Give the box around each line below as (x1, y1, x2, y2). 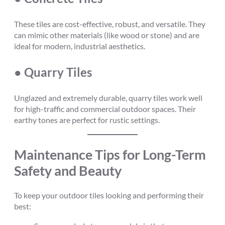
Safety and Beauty (14, 162, 122, 179)
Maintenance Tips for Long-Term (14, 146, 206, 163)
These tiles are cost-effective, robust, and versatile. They (14, 19, 205, 29)
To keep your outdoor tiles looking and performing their (14, 190, 204, 200)
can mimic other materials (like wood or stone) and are (14, 30, 199, 40)
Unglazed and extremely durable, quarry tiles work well (14, 93, 202, 103)
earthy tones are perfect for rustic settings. (14, 115, 160, 125)
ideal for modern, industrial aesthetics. (14, 41, 145, 51)
